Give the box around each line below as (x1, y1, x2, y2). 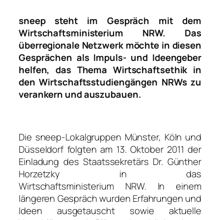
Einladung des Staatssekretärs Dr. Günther (19, 155, 201, 168)
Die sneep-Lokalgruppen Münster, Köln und (19, 130, 201, 143)
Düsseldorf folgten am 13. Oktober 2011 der (19, 142, 201, 156)
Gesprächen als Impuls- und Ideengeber (19, 51, 201, 64)
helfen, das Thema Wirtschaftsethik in (19, 63, 201, 76)
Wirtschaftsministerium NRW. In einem (19, 179, 201, 192)
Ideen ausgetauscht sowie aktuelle (19, 204, 201, 217)
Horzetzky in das (19, 167, 201, 180)
